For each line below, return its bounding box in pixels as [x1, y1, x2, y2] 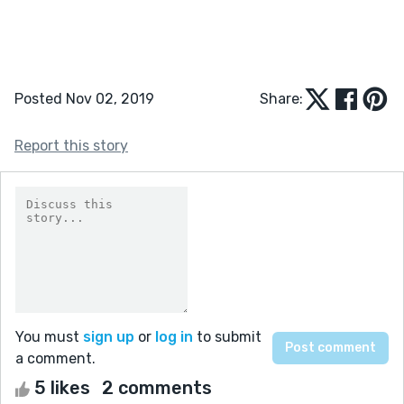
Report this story [14, 136, 128, 154]
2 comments [102, 376, 212, 399]
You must [15, 327, 83, 345]
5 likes [30, 376, 95, 399]
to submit [193, 327, 262, 345]
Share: [260, 89, 303, 107]
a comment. [15, 349, 96, 367]
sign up [83, 327, 134, 345]
